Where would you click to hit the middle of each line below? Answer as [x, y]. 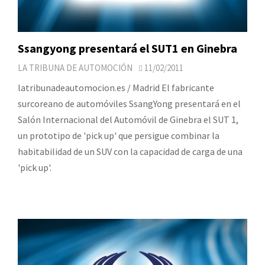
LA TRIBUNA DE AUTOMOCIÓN [75, 67]
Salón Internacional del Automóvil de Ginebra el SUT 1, [128, 119]
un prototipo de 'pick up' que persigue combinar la [119, 135]
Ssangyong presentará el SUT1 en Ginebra [127, 48]
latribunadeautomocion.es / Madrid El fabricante [116, 87]
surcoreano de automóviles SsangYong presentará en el [129, 103]
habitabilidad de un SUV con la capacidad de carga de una [130, 151]
